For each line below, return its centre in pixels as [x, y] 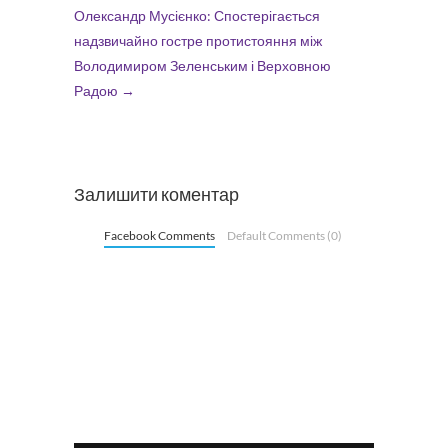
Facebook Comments [159, 235]
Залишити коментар [156, 193]
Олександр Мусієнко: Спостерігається [197, 15]
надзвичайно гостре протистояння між [198, 40]
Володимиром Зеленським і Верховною [202, 65]
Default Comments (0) [284, 235]
